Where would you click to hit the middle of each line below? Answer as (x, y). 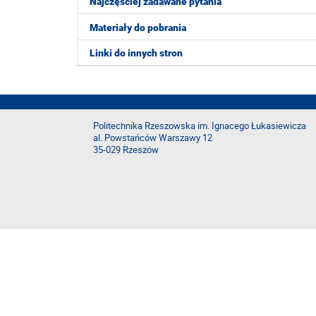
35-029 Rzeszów (126, 150)
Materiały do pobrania (138, 27)
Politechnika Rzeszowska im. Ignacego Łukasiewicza (200, 126)
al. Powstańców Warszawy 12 (153, 138)
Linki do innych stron (136, 53)
